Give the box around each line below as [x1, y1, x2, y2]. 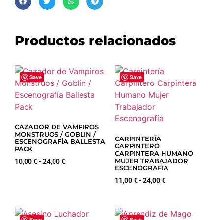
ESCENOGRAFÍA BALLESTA [15, 137, 105, 145]
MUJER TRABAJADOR [115, 157, 188, 165]
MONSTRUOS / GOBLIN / [15, 130, 96, 138]
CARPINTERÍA [115, 135, 161, 142]
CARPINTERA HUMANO [115, 149, 193, 157]
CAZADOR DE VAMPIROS [15, 123, 99, 131]
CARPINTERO [115, 142, 160, 150]
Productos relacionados [15, 32, 176, 49]
